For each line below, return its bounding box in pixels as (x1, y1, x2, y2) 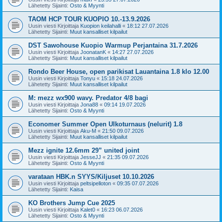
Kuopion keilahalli (80, 22, 121, 29)
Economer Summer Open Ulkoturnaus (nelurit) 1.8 (28, 120, 182, 128)
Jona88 (80, 101, 98, 108)
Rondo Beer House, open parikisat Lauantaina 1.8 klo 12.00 (28, 67, 209, 75)
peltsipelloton (80, 180, 111, 186)
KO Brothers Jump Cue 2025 (28, 199, 115, 207)
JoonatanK (80, 49, 106, 55)
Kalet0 (80, 206, 95, 213)
